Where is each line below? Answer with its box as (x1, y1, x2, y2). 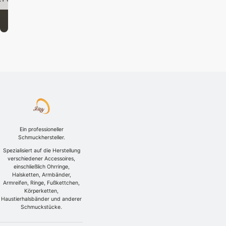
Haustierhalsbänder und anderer (1, 196, 82, 203)
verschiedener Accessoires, (8, 155, 76, 162)
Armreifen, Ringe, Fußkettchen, (3, 180, 80, 187)
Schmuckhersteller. (18, 134, 65, 141)
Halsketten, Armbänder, (12, 172, 71, 179)
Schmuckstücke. (21, 204, 63, 211)
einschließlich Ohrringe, (13, 163, 70, 171)
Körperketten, (24, 188, 59, 195)
